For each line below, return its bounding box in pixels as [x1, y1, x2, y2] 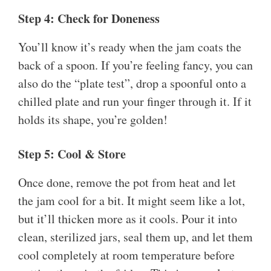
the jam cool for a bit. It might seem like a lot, [18, 192, 245, 209]
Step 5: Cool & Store [18, 145, 126, 163]
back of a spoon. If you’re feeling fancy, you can [18, 57, 253, 74]
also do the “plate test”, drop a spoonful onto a [18, 75, 246, 92]
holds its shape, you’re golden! [18, 111, 168, 128]
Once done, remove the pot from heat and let [18, 174, 236, 191]
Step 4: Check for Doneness [18, 10, 160, 28]
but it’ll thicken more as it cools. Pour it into [18, 211, 237, 227]
